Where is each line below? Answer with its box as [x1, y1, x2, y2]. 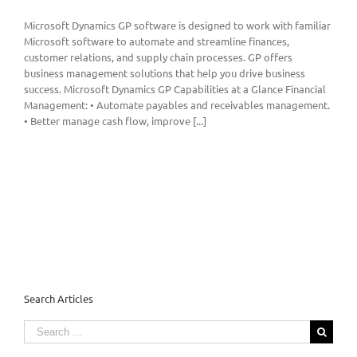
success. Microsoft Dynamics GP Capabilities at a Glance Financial [24, 82, 326, 96]
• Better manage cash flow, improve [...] [24, 114, 206, 128]
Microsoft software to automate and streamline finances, [24, 34, 289, 49]
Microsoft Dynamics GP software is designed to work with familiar [24, 18, 331, 33]
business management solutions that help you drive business [24, 66, 305, 80]
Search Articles [24, 291, 93, 305]
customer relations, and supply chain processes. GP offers [24, 50, 292, 65]
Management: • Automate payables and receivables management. [24, 98, 330, 112]
